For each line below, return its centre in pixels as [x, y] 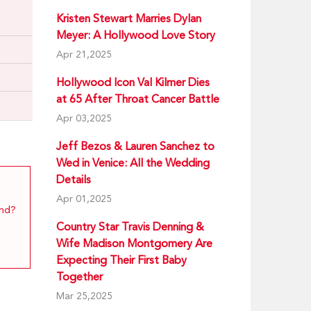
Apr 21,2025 [84, 54]
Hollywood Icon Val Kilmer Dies [133, 82]
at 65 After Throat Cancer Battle [138, 99]
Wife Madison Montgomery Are [134, 243]
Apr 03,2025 [84, 118]
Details [74, 179]
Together [79, 277]
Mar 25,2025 [84, 296]
